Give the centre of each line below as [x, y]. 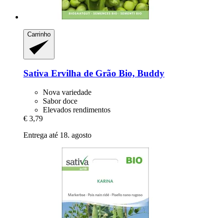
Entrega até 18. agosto [57, 135]
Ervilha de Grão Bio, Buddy [107, 73]
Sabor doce [60, 101]
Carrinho [39, 35]
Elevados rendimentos [77, 110]
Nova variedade [67, 92]
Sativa [36, 73]
